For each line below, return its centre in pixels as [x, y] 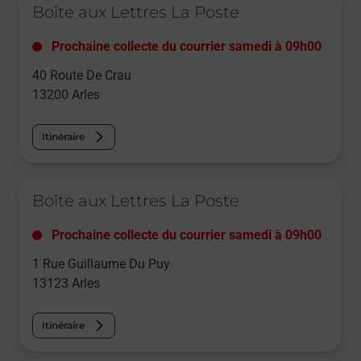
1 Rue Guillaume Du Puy [101, 264]
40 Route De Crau [82, 76]
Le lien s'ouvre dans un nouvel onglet [109, 182]
